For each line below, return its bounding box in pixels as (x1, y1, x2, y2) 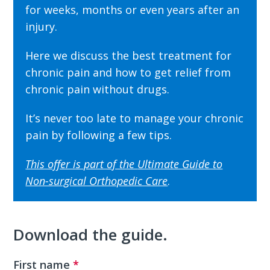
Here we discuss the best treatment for (25, 48, 232, 63)
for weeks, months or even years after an (25, 2, 240, 17)
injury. (25, 19, 58, 34)
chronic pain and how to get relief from (25, 65, 231, 80)
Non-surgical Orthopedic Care (25, 174, 168, 189)
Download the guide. (13, 224, 168, 246)
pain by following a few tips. (25, 128, 172, 143)
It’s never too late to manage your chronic (25, 111, 244, 126)
